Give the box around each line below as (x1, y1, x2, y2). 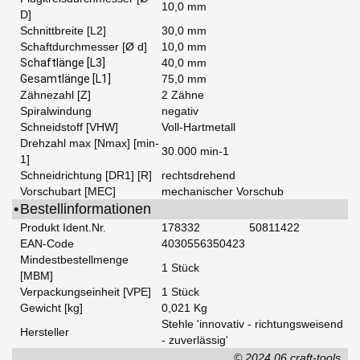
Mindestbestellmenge (20, 253, 129, 267)
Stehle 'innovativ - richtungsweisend (162, 317, 343, 331)
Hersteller (20, 325, 69, 339)
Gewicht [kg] (20, 301, 83, 315)
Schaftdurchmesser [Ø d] (20, 40, 147, 54)
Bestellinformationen (20, 201, 151, 218)
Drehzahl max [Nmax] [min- (20, 137, 159, 150)
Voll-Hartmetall (162, 121, 235, 134)
